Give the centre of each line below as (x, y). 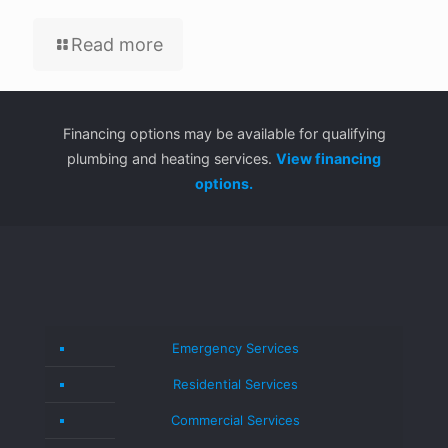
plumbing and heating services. (171, 158)
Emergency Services (235, 348)
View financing (328, 158)
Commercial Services (235, 420)
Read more (117, 44)
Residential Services (235, 384)
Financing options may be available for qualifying (224, 133)
